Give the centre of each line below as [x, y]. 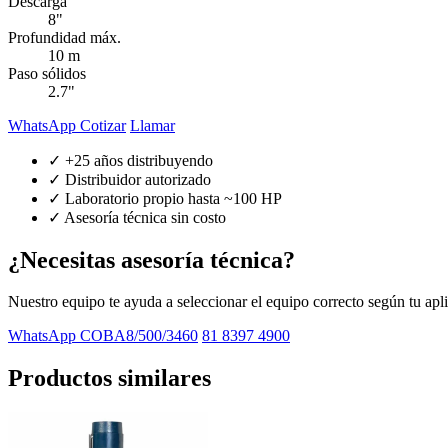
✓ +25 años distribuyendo [130, 160]
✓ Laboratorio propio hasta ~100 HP [165, 198]
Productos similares [109, 378]
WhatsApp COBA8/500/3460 [103, 336]
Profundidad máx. [64, 37]
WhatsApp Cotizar [67, 125]
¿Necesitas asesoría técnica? [151, 259]
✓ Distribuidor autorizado [129, 179]
